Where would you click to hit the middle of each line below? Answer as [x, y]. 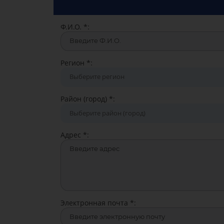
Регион [73, 62]
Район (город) [84, 98]
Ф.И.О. [72, 26]
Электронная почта [95, 202]
